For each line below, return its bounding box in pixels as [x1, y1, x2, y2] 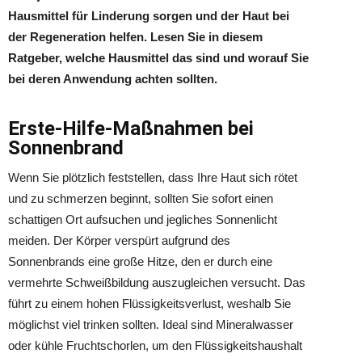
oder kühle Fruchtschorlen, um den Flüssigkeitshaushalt [8, 339, 302, 352]
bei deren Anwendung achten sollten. [8, 72, 217, 86]
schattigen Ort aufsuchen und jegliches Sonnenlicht [8, 213, 277, 226]
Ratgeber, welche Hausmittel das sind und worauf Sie [8, 51, 309, 65]
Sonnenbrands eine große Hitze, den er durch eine [8, 255, 272, 268]
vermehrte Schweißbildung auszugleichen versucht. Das [8, 276, 305, 289]
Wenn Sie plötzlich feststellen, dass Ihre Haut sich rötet [8, 170, 297, 184]
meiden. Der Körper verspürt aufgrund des [8, 234, 230, 247]
